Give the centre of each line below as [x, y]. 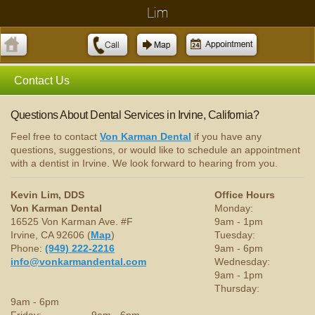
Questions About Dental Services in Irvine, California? [135, 115]
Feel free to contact [55, 137]
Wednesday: [242, 262]
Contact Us [42, 80]
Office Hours [245, 195]
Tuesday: [235, 235]
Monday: [234, 208]
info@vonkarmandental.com [78, 262]
